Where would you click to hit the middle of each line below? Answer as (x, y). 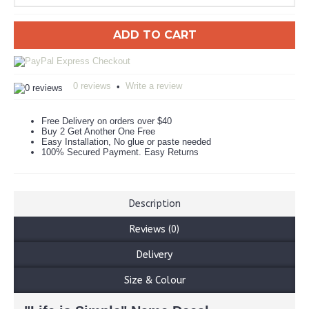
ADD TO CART (154, 35)
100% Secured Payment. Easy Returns (120, 152)
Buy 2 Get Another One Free (98, 131)
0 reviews (92, 86)
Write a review (154, 86)
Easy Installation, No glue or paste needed (126, 142)
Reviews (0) (154, 229)
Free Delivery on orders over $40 (107, 121)
